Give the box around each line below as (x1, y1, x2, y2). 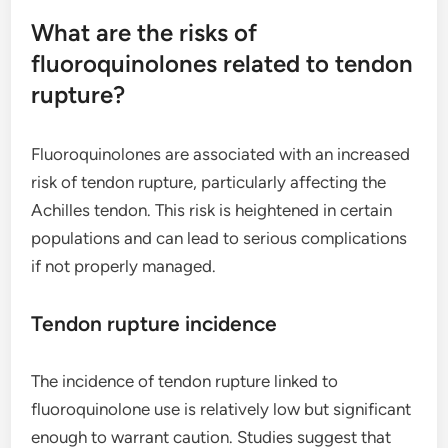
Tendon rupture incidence (31, 311, 278, 337)
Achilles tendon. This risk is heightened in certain (31, 200, 393, 221)
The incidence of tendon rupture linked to (31, 371, 339, 392)
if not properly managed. (31, 256, 217, 277)
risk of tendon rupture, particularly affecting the (31, 172, 387, 193)
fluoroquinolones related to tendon (31, 49, 414, 79)
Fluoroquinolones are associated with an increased (31, 144, 411, 165)
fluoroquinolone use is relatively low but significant (31, 399, 412, 420)
